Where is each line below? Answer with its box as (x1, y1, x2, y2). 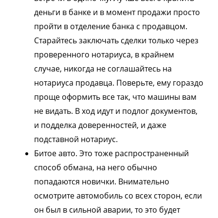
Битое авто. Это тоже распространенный (34, 148, 189, 159)
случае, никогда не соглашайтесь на (34, 63, 172, 74)
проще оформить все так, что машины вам (34, 91, 197, 103)
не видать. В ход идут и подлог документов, (34, 106, 198, 117)
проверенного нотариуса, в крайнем (34, 49, 174, 60)
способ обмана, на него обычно (34, 162, 157, 173)
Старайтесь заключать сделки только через (34, 35, 199, 46)
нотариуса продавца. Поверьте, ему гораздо (34, 77, 203, 89)
